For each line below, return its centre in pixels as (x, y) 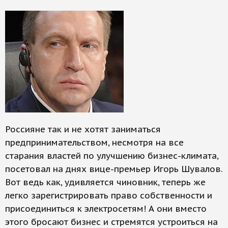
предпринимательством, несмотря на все (94, 142)
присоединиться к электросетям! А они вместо (106, 209)
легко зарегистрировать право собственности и (109, 195)
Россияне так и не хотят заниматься (83, 129)
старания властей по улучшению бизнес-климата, (112, 156)
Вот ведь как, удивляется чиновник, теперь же (105, 182)
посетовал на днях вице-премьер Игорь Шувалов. (114, 169)
